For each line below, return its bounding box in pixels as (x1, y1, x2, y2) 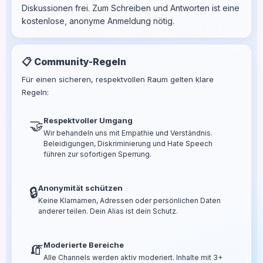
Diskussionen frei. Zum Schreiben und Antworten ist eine (22, 2, 240, 13)
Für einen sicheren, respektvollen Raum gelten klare (22, 74, 214, 84)
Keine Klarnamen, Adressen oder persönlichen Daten (38, 195, 221, 205)
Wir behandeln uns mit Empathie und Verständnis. (43, 128, 213, 137)
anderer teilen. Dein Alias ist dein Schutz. (38, 206, 178, 215)
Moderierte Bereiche (43, 240, 124, 249)
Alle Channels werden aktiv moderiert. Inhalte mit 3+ (43, 252, 222, 262)
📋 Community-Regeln (22, 55, 126, 68)
